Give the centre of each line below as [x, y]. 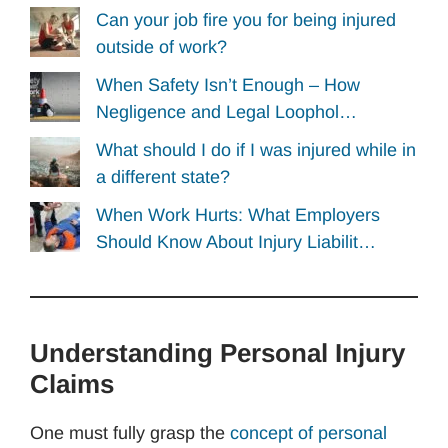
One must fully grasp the [130, 432]
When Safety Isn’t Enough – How [228, 85]
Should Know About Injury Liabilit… [236, 241]
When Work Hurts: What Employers [238, 214]
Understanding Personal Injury [217, 352]
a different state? [163, 176]
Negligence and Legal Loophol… [226, 112]
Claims [72, 383]
